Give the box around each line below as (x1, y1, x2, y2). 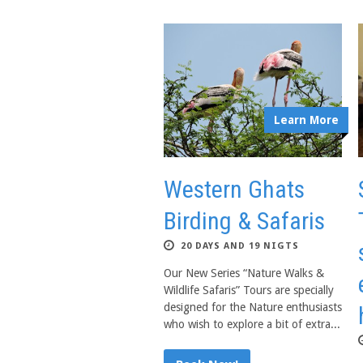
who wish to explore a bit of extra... (164, 318, 340, 331)
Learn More (274, 113, 339, 126)
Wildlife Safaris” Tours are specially (164, 284, 334, 297)
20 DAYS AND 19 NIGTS (181, 241, 299, 251)
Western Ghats (164, 175, 305, 203)
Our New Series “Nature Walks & (164, 267, 324, 280)
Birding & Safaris (164, 207, 325, 235)
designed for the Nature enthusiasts (164, 301, 342, 314)
